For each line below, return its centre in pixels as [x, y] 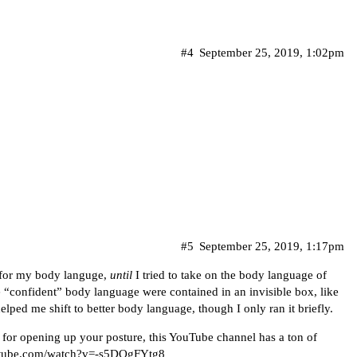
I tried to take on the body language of [229, 275]
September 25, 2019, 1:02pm [272, 52]
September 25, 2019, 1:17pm [272, 246]
